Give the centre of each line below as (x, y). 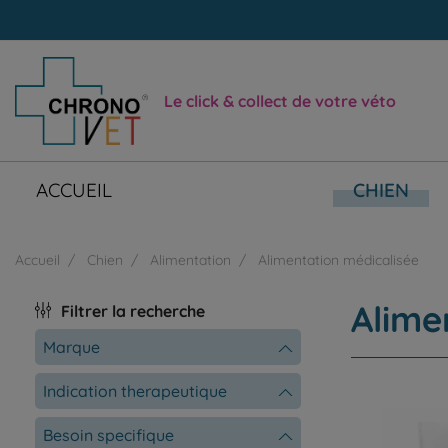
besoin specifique (113, 434)
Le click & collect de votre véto (280, 100)
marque (78, 346)
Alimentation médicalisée (338, 259)
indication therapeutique (137, 390)
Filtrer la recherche (133, 310)
